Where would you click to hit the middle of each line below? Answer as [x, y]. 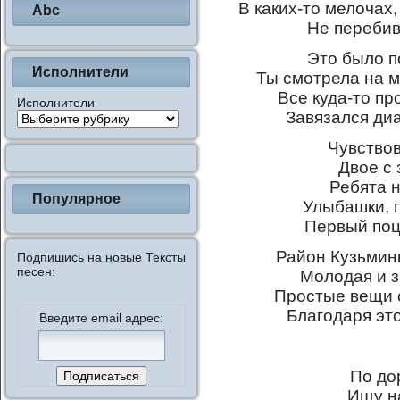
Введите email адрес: [101, 318]
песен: [36, 271]
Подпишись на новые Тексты [101, 257]
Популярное [76, 199]
